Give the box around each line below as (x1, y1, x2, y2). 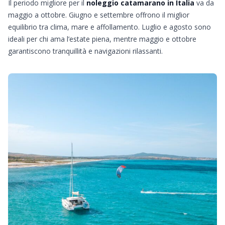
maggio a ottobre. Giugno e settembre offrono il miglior (8, 10, 189, 20)
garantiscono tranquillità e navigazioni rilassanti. (8, 46, 163, 56)
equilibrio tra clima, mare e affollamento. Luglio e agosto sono (8, 22, 211, 32)
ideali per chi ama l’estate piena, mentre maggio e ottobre (8, 34, 196, 44)
